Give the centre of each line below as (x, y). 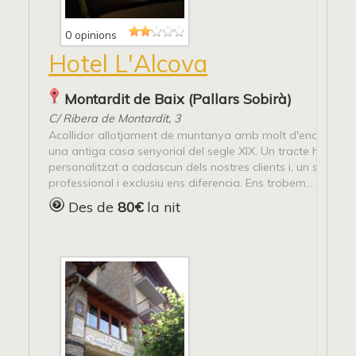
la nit (162, 207)
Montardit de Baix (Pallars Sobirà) (178, 99)
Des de (91, 207)
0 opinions (91, 35)
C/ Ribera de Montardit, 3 (115, 119)
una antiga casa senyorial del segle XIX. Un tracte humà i (198, 151)
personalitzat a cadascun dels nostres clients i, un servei (196, 167)
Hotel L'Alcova (128, 64)
